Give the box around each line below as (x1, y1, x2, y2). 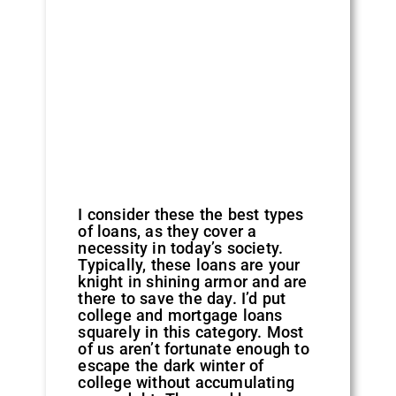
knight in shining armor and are (78, 271, 308, 291)
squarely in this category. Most (78, 322, 304, 341)
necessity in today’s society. (78, 238, 284, 257)
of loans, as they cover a (78, 221, 257, 240)
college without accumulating (78, 372, 295, 392)
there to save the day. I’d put (78, 288, 286, 308)
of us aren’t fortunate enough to (78, 339, 309, 358)
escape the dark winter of (78, 355, 264, 375)
